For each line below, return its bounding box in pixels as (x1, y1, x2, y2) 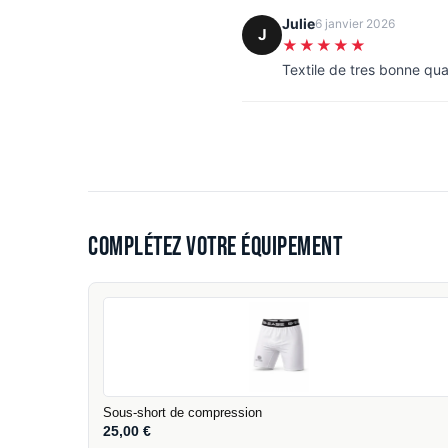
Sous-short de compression (103, 405, 263, 421)
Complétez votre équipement (88, 231, 342, 263)
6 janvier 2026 (315, 15, 395, 31)
